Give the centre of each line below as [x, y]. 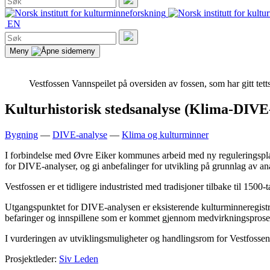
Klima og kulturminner [165, 134]
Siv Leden [79, 259]
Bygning [21, 134]
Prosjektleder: [32, 259]
